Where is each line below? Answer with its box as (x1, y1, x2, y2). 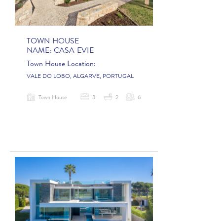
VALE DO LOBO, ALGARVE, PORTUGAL (27, 74, 134, 80)
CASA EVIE (53, 47, 94, 55)
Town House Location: (27, 60, 96, 69)
